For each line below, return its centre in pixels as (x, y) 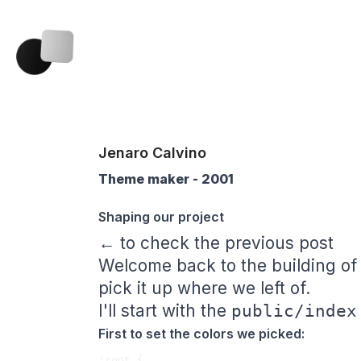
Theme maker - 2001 (166, 179)
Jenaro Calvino (152, 153)
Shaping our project (161, 217)
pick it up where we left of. (204, 288)
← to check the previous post (216, 243)
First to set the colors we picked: (201, 333)
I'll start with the (165, 310)
